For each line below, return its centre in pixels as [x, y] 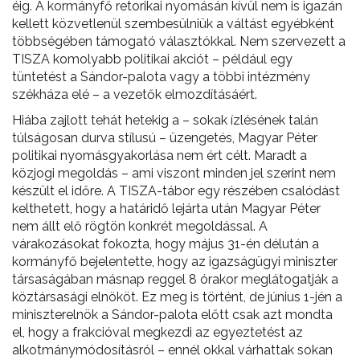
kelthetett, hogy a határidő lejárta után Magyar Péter [166, 209]
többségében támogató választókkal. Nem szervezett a [179, 41]
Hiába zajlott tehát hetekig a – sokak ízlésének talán [165, 120]
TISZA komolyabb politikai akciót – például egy [152, 59]
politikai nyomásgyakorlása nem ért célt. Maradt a [160, 155]
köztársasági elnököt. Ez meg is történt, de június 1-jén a [177, 297]
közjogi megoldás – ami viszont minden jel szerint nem [174, 173]
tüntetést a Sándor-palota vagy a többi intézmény [161, 77]
